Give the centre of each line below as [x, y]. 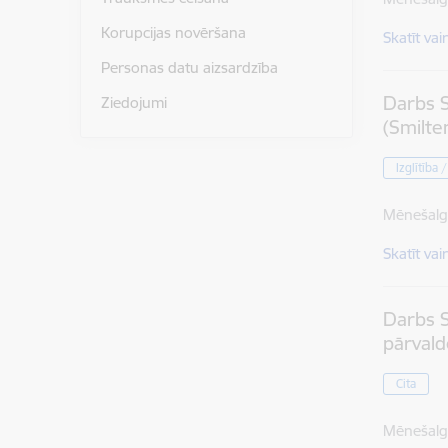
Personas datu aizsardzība [189, 67]
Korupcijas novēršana [173, 33]
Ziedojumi [133, 102]
